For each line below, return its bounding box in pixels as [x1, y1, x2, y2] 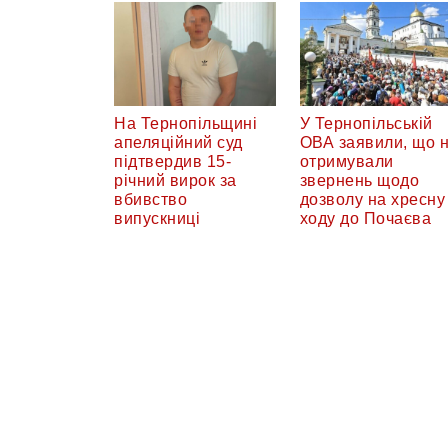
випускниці [114, 209, 200, 227]
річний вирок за [114, 171, 237, 189]
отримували [299, 152, 394, 170]
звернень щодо [299, 171, 419, 189]
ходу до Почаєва [299, 209, 431, 227]
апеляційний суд [114, 133, 243, 151]
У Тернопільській [299, 114, 433, 132]
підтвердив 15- [114, 152, 231, 170]
